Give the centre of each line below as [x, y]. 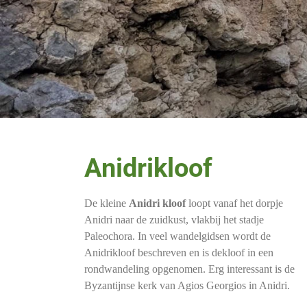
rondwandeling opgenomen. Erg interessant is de [189, 269]
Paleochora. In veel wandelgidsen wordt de [177, 236]
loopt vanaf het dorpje [234, 203]
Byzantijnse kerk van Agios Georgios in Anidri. [187, 285]
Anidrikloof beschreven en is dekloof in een [179, 253]
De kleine [107, 203]
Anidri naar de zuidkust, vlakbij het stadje [174, 220]
